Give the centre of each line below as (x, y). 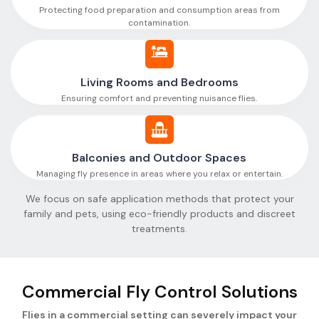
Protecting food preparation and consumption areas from (159, 10)
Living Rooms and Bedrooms (159, 82)
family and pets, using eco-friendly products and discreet (159, 214)
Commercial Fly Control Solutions (159, 292)
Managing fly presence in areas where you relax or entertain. (159, 174)
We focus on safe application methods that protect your (159, 199)
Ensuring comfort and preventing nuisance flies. (159, 98)
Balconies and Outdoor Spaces (159, 158)
